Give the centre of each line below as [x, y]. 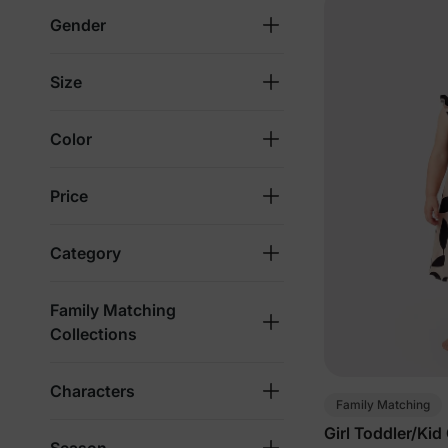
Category [85, 253]
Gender [78, 25]
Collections [93, 334]
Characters [92, 391]
